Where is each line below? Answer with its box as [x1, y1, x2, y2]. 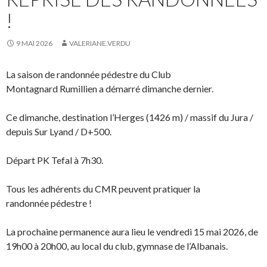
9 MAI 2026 [16, 38, 52, 48]
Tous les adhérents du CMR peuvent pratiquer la [6, 182, 200, 194]
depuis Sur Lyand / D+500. [6, 125, 111, 137]
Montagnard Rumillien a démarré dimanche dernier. [6, 82, 213, 94]
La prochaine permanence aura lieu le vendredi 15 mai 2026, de [6, 225, 258, 237]
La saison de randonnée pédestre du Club [6, 68, 171, 80]
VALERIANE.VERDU [69, 38, 131, 48]
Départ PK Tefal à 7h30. [6, 154, 103, 166]
